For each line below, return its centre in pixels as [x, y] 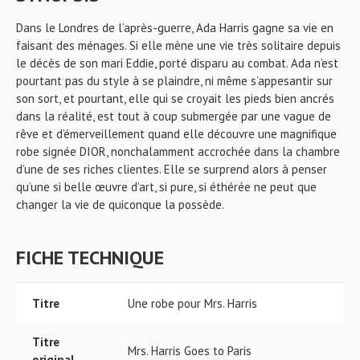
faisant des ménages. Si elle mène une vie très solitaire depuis [178, 45]
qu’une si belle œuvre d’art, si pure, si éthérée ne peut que [166, 187]
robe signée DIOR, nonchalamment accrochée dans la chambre [178, 151]
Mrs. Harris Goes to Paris [190, 351]
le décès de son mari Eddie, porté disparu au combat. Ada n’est [177, 63]
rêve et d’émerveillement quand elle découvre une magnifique [176, 134]
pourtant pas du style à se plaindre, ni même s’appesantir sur [174, 81]
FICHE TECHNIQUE [90, 258]
